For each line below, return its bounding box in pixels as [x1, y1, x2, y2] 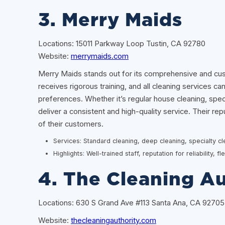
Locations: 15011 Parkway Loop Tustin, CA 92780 [38, 39, 205, 49]
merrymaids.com [71, 52, 129, 61]
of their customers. [38, 120, 103, 129]
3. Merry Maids [38, 11, 182, 30]
